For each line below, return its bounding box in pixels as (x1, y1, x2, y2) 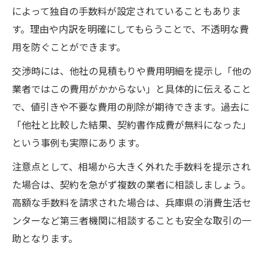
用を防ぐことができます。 (12, 39, 126, 54)
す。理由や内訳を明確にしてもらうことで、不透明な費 (12, 21, 249, 36)
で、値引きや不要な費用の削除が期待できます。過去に (12, 99, 249, 114)
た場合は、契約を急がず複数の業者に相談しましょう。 (12, 176, 251, 191)
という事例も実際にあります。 (12, 135, 145, 150)
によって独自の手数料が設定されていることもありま (12, 3, 241, 18)
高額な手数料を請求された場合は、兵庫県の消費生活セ (12, 194, 251, 209)
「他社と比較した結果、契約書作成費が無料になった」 (12, 117, 251, 132)
